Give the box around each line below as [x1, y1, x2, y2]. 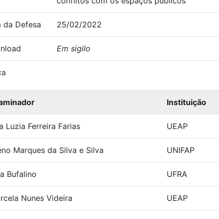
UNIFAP [167, 145, 195, 155]
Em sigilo [57, 44, 90, 53]
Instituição [167, 97, 206, 107]
